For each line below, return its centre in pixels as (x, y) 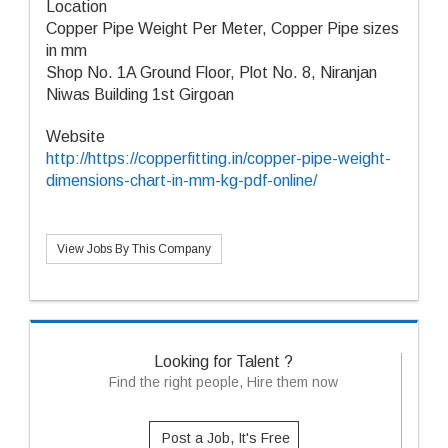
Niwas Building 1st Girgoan (140, 94)
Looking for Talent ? (223, 361)
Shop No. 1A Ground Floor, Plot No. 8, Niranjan (211, 72)
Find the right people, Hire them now (223, 382)
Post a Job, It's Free (225, 438)
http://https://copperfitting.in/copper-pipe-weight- (218, 158)
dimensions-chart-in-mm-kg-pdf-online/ (181, 180)
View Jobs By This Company (134, 249)
